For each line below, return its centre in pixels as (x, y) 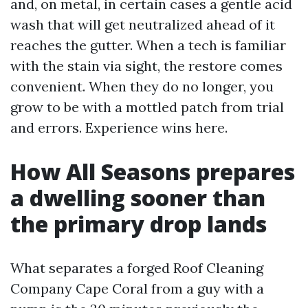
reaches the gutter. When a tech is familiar (148, 45)
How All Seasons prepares (153, 172)
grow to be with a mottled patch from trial (147, 107)
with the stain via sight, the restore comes (146, 66)
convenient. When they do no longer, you (142, 86)
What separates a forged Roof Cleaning (137, 268)
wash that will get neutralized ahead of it (143, 24)
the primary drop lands (139, 224)
